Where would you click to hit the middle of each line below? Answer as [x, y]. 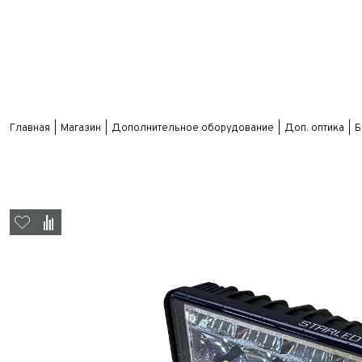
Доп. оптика [314, 128]
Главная [30, 128]
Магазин [81, 128]
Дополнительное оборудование [193, 128]
